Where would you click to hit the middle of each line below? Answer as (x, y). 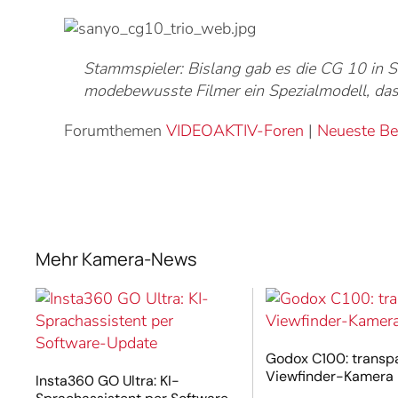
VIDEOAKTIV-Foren (235, 131)
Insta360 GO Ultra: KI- (107, 380)
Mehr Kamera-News (116, 259)
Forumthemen (115, 131)
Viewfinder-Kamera (329, 376)
